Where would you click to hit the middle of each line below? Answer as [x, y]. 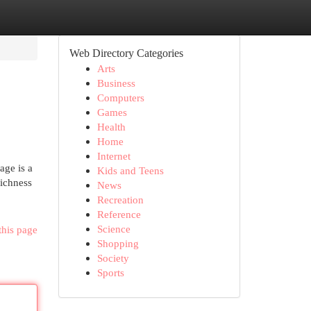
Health [111, 127]
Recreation [120, 200]
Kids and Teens [130, 170]
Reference [119, 214]
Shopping [118, 243]
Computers [120, 98]
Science [114, 229]
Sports [110, 272]
